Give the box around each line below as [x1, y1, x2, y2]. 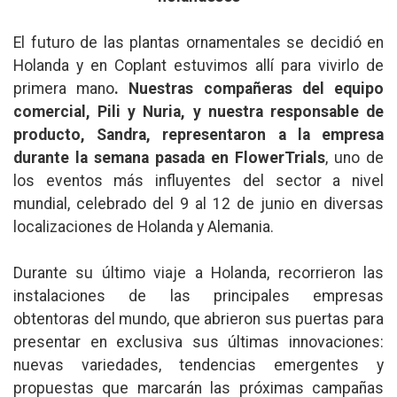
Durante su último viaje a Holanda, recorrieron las [13, 264, 384, 283]
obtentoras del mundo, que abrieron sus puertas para [13, 310, 384, 329]
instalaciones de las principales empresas [13, 287, 384, 306]
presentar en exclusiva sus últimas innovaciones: [13, 333, 384, 352]
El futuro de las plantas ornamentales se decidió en [13, 33, 384, 51]
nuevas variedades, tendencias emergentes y [13, 356, 384, 375]
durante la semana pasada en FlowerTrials [13, 148, 325, 167]
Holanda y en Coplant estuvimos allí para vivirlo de [13, 56, 384, 74]
